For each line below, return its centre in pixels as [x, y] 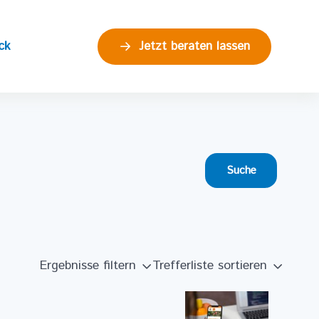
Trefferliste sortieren [209, 265]
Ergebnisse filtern [88, 265]
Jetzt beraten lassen [195, 46]
